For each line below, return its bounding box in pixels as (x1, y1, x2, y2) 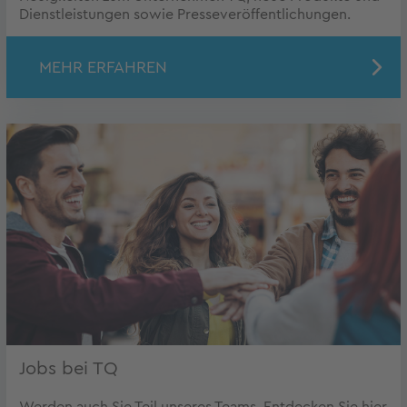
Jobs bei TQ (19, 360, 118, 379)
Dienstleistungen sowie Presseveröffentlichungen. (19, 7, 351, 23)
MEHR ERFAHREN (39, 59, 167, 76)
